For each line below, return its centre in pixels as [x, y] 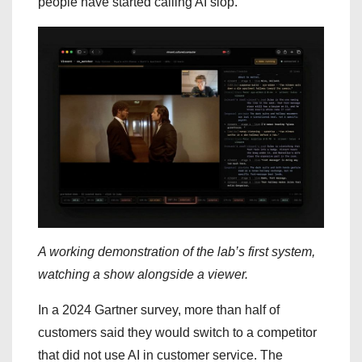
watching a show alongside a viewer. [143, 275]
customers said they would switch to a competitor [177, 333]
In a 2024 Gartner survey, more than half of [159, 310]
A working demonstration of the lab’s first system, [177, 252]
